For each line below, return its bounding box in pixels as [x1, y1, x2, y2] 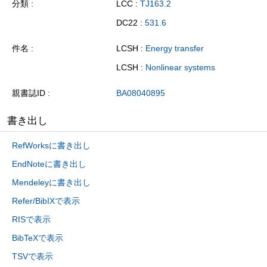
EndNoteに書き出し [12, 159, 86, 169]
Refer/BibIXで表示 [12, 196, 80, 206]
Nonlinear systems [145, 62, 215, 72]
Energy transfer [145, 44, 204, 54]
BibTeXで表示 [12, 233, 63, 243]
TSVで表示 [12, 252, 53, 262]
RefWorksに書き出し [12, 141, 91, 151]
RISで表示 [12, 215, 51, 225]
